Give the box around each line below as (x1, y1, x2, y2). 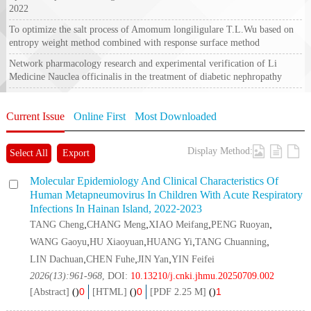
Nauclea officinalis (48, 71, 122, 82)
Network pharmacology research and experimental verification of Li (9, 58, 278, 69)
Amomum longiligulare (131, 24, 224, 35)
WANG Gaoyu (30, 236, 87, 247)
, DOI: (102, 270, 131, 281)
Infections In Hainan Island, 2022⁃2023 (30, 202, 203, 215)
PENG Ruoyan (211, 219, 270, 230)
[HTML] (92, 286, 128, 297)
